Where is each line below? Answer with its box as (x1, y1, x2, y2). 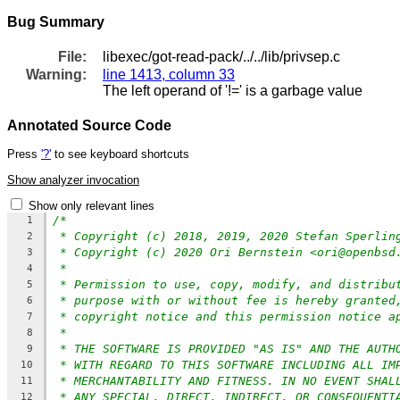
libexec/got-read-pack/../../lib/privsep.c (103, 48, 340, 64)
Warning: (26, 66, 87, 82)
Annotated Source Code (7, 117, 171, 133)
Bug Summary (7, 13, 104, 29)
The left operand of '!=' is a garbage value (103, 82, 362, 98)
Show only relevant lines (29, 198, 154, 212)
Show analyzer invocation (7, 172, 139, 187)
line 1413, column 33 (103, 66, 235, 82)
